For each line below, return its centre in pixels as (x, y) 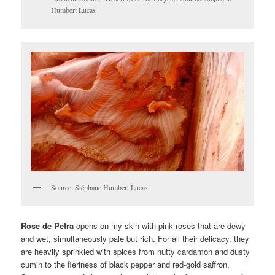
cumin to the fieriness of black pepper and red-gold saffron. (126, 265)
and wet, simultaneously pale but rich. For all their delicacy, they (135, 239)
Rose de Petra (48, 226)
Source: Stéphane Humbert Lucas (100, 187)
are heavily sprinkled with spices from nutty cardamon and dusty (136, 252)
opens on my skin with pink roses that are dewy (160, 226)
